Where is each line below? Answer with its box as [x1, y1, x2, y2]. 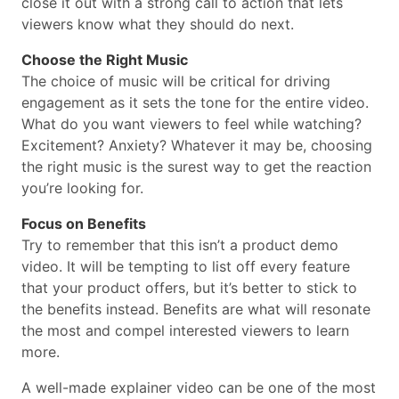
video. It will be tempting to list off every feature [21, 257, 350, 276]
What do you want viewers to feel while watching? [21, 115, 362, 134]
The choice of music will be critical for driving [21, 72, 330, 91]
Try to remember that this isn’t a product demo [21, 236, 338, 255]
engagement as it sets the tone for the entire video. [21, 94, 369, 112]
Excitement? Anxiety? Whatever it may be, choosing [21, 136, 372, 155]
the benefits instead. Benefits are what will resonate [21, 300, 370, 319]
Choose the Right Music [21, 51, 188, 69]
